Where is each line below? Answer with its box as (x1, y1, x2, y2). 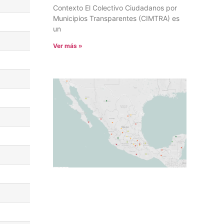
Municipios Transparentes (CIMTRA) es (52, 14, 179, 23)
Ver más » (52, 42, 82, 50)
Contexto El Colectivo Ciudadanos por (52, 3, 177, 12)
